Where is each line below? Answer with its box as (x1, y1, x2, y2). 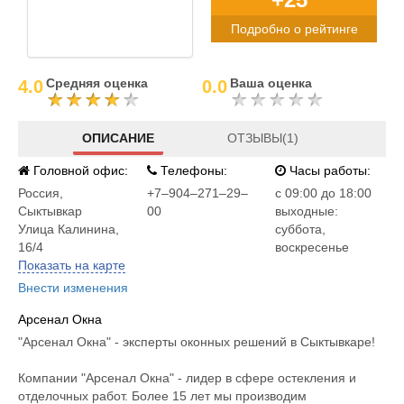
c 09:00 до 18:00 (275, 186, 372, 200)
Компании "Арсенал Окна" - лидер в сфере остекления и (18, 371, 356, 385)
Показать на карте (18, 258, 125, 272)
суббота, (275, 222, 326, 236)
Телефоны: (156, 163, 227, 178)
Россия (18, 186, 60, 200)
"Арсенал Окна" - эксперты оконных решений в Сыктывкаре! (18, 335, 375, 349)
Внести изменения (18, 280, 128, 295)
